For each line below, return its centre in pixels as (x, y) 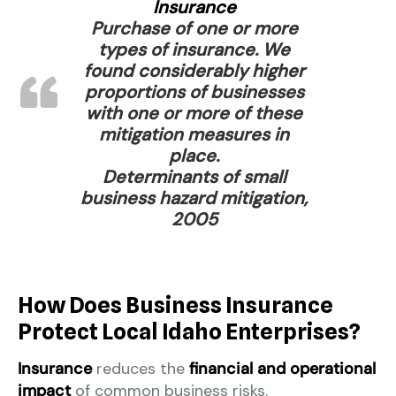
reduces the (141, 368)
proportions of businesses (194, 91)
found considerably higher (194, 70)
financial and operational (282, 368)
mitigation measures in (194, 134)
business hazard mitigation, (194, 198)
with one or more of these (194, 113)
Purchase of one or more (194, 28)
